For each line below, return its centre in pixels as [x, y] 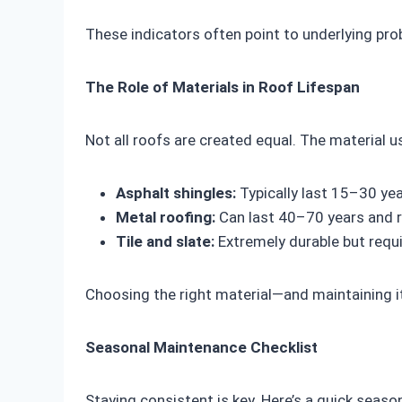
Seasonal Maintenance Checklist [201, 348]
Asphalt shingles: [176, 193]
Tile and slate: [165, 242]
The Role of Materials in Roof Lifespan [223, 87]
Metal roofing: [166, 218]
